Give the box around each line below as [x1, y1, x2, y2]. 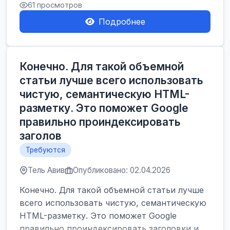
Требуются [26, 146, 65, 154]
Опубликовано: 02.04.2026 [73, 165, 170, 175]
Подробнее [98, 16, 145, 27]
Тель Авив [28, 165, 65, 175]
